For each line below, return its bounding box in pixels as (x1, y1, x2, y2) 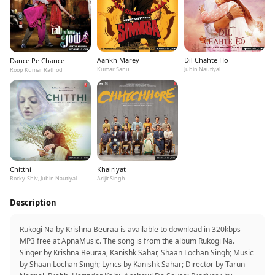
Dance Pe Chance (10, 56, 64, 66)
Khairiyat (97, 165, 126, 174)
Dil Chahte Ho (184, 55, 228, 64)
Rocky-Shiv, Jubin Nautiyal (10, 174, 77, 183)
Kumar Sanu (97, 65, 130, 73)
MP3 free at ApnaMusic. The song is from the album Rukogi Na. (20, 236, 234, 247)
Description (10, 197, 56, 209)
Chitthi (10, 165, 31, 174)
